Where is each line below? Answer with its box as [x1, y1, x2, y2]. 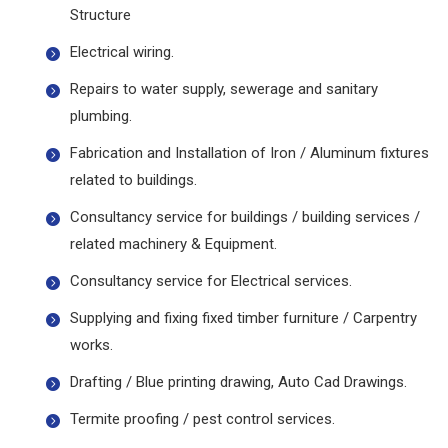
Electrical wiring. [70, 43, 174, 62]
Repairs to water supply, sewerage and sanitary [70, 80, 378, 99]
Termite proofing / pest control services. [70, 410, 335, 429]
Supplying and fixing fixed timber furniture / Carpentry [70, 309, 417, 328]
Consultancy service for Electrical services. [70, 272, 352, 291]
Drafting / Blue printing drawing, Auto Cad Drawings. [70, 373, 407, 392]
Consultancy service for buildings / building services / [70, 208, 420, 227]
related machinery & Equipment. [70, 235, 277, 254]
